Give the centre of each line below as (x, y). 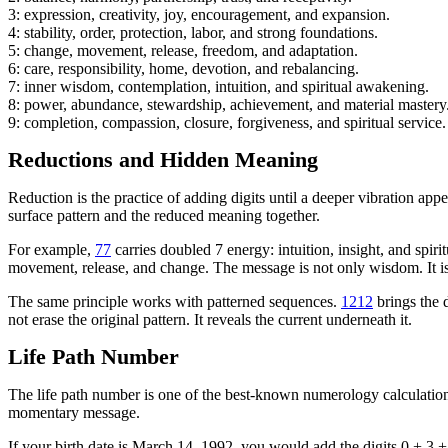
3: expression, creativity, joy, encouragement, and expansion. (199, 14)
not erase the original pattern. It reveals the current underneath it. (210, 319)
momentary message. (74, 412)
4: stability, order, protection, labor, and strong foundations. (193, 32)
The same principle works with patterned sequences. (174, 301)
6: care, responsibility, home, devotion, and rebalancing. (183, 68)
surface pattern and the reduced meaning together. (164, 215)
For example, (51, 249)
